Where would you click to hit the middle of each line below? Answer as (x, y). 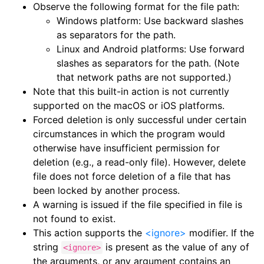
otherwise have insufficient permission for (126, 148)
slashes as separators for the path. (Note (148, 63)
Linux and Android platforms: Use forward (151, 49)
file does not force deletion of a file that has (132, 176)
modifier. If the (220, 232)
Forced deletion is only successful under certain (140, 119)
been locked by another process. (106, 190)
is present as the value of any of (176, 247)
